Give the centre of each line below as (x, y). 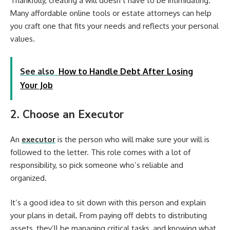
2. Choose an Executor (67, 114)
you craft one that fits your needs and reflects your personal (114, 26)
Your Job (36, 85)
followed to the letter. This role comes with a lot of (100, 152)
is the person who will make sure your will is (132, 140)
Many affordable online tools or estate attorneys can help (111, 13)
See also (37, 71)
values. (23, 39)
